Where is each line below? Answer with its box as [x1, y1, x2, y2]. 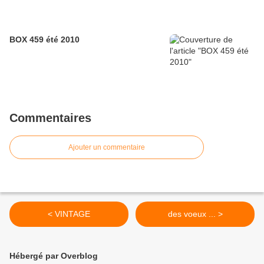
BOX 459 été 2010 [9, 35, 80, 44]
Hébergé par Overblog [9, 251, 98, 260]
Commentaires [9, 111, 91, 124]
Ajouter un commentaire [68, 143, 145, 151]
